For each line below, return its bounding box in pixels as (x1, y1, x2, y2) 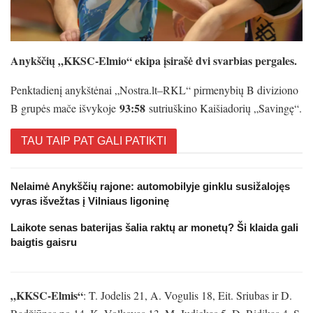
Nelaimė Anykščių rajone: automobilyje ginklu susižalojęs (10, 180, 290, 192)
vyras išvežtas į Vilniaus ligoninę (10, 194, 169, 207)
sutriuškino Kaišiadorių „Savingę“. (145, 100, 302, 115)
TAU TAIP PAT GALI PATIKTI (21, 134, 166, 147)
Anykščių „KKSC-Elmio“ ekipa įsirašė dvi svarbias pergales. (10, 52, 297, 68)
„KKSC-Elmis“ (10, 286, 83, 303)
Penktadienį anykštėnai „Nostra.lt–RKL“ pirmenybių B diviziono (10, 82, 298, 97)
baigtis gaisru (10, 235, 77, 248)
